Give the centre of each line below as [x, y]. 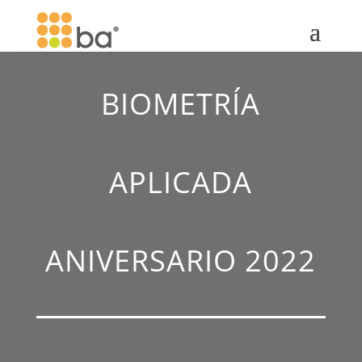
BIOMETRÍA [181, 104]
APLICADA [181, 182]
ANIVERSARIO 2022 [181, 261]
